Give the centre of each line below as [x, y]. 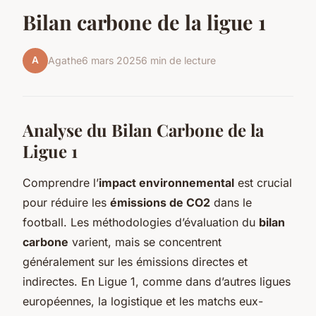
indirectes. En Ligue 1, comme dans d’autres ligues [157, 281]
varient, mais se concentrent [145, 242]
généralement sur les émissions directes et [135, 261]
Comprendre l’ [61, 182]
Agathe [65, 61]
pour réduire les [66, 202]
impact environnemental [166, 182]
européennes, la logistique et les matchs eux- [143, 301]
